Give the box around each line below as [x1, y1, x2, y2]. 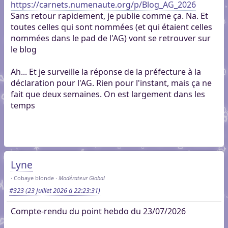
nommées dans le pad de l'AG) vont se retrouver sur [10, 33, 211, 44]
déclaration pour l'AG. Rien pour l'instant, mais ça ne [10, 77, 212, 89]
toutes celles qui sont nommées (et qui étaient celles [10, 21, 212, 33]
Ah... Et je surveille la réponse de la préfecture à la [10, 66, 201, 78]
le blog [10, 44, 37, 55]
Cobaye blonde [13, 174, 54, 182]
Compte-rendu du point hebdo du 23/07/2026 [10, 205, 186, 217]
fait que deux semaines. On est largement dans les [10, 89, 205, 100]
